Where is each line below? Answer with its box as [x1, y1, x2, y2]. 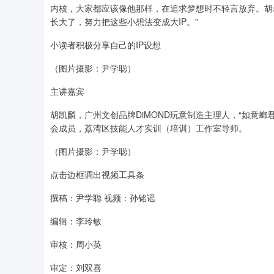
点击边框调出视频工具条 [50, 168, 144, 180]
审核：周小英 [50, 238, 102, 250]
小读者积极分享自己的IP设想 [50, 39, 161, 51]
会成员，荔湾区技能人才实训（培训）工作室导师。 [50, 122, 247, 134]
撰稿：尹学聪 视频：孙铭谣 [50, 191, 155, 204]
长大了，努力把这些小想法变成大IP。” [50, 15, 198, 28]
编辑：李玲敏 [50, 215, 102, 227]
